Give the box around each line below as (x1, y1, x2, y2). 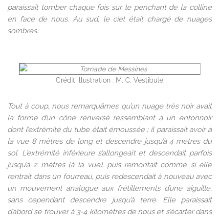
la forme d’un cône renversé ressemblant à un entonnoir (7, 113, 212, 123)
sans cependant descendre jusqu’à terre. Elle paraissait (7, 196, 212, 205)
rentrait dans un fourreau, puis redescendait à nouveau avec (7, 172, 212, 181)
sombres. (7, 26, 38, 36)
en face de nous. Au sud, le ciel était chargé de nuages (7, 15, 212, 24)
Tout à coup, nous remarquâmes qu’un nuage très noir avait (7, 102, 212, 111)
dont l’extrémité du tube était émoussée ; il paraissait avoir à (7, 125, 212, 134)
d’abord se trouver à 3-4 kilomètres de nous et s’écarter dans (7, 207, 212, 217)
